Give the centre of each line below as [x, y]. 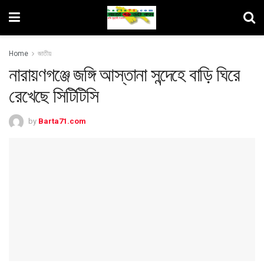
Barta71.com [62, 121]
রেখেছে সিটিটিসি [54, 96]
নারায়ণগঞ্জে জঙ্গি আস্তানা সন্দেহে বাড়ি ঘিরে [124, 75]
